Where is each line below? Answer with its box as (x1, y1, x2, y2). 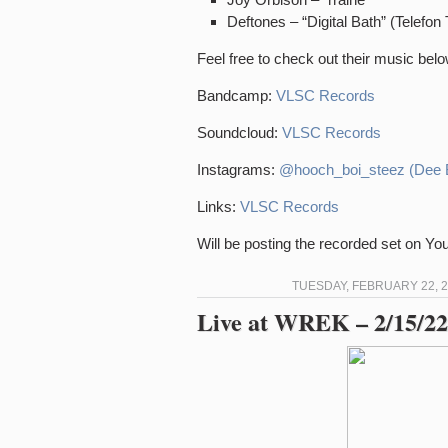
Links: (197, 198, 240, 215)
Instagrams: (197, 161, 279, 178)
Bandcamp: (197, 87, 276, 104)
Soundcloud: (197, 124, 282, 141)
